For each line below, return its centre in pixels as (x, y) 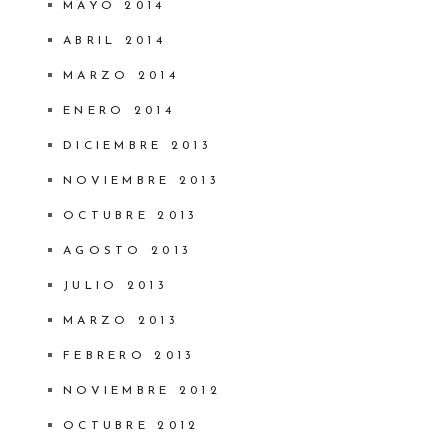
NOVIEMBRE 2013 (141, 181)
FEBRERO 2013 (129, 356)
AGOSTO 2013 (127, 251)
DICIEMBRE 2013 (137, 146)
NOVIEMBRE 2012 (141, 391)
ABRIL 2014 (114, 41)
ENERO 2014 (118, 111)
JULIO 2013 (115, 286)
